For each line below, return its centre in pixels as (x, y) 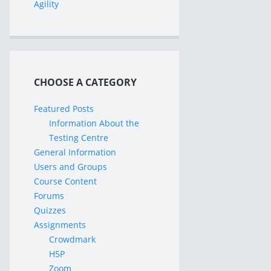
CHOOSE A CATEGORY (85, 82)
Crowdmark (72, 239)
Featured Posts (64, 109)
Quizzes (50, 210)
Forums (49, 196)
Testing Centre (79, 138)
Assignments (60, 225)
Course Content (65, 181)
